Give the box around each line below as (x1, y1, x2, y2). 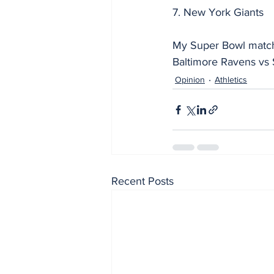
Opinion (175, 74, 205, 84)
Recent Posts (111, 175, 174, 188)
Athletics (215, 74, 247, 84)
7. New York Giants (172, 6, 264, 19)
